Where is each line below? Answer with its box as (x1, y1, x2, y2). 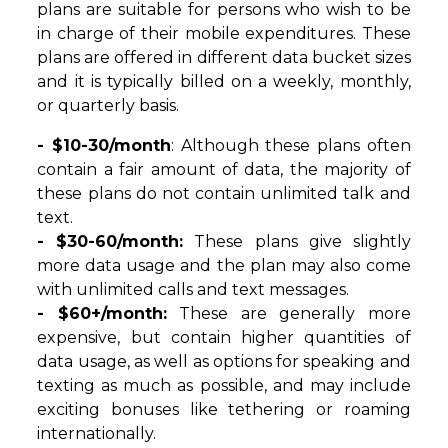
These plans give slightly (183, 232, 411, 252)
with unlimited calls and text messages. (37, 280, 350, 300)
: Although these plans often (171, 136, 411, 156)
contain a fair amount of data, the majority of (37, 160, 411, 180)
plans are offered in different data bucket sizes (37, 48, 411, 68)
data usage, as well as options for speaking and (37, 352, 411, 372)
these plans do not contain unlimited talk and (37, 184, 411, 204)
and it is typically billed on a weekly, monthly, (37, 72, 411, 92)
